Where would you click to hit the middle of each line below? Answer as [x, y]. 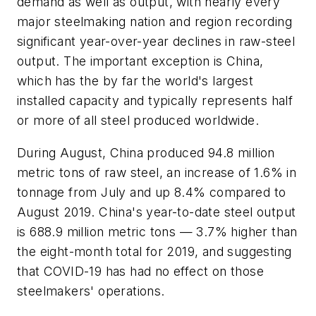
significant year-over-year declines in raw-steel [156, 42]
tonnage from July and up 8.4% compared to [152, 192]
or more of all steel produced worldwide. [138, 121]
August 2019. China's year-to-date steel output [157, 212]
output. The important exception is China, [140, 61]
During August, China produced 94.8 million [146, 152]
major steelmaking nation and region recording [154, 22]
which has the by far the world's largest [135, 81]
